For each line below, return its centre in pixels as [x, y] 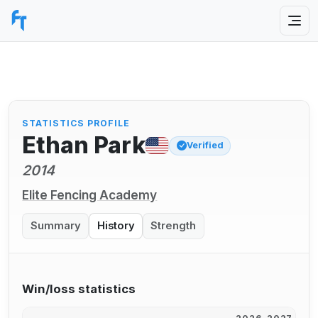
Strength [174, 226]
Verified [205, 146]
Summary [55, 226]
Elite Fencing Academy [90, 194]
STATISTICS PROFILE [76, 123]
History [116, 226]
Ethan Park [84, 146]
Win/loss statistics [79, 289]
